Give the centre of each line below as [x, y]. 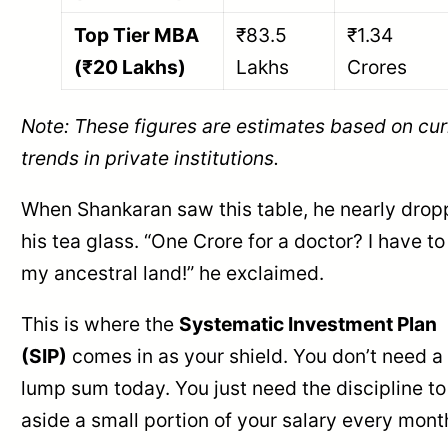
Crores [377, 67]
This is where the [100, 324]
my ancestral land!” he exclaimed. [173, 272]
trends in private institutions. [150, 157]
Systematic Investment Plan [308, 324]
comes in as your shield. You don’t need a [255, 356]
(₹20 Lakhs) [130, 67]
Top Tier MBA [137, 35]
